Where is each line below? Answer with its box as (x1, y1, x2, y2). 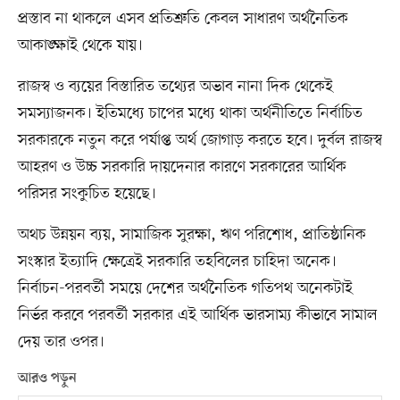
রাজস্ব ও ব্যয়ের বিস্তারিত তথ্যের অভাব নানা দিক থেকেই (17, 75, 333, 97)
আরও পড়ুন (17, 370, 77, 387)
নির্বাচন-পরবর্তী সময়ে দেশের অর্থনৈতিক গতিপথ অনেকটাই (17, 277, 353, 299)
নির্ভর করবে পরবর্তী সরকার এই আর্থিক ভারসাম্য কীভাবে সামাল (17, 304, 378, 326)
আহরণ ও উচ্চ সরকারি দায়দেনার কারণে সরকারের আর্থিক (17, 155, 346, 178)
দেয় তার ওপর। (17, 330, 104, 353)
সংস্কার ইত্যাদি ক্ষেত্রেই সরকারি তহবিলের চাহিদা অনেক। (17, 250, 337, 272)
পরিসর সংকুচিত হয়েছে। (17, 182, 156, 204)
